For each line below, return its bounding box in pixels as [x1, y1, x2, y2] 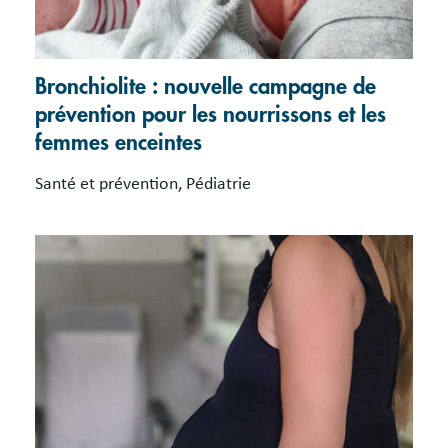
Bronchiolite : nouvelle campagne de [35, 75, 376, 98]
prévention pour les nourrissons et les [35, 103, 386, 126]
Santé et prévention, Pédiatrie [35, 174, 251, 193]
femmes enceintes [35, 131, 202, 154]
